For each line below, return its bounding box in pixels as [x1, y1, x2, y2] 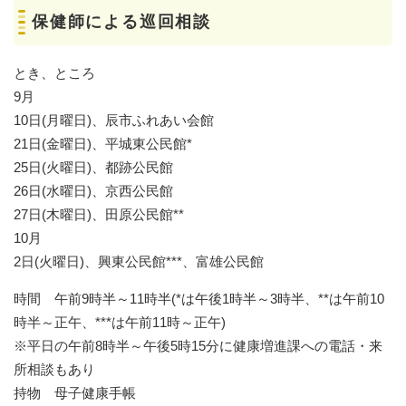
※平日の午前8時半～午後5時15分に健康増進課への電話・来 [14, 337, 382, 353]
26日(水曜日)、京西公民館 [14, 182, 173, 198]
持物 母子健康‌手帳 [14, 384, 136, 401]
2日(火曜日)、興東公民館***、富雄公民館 [14, 253, 264, 269]
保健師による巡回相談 [32, 12, 211, 31]
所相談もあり [14, 361, 95, 377]
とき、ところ [14, 64, 95, 81]
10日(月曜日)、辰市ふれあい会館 [14, 111, 214, 128]
